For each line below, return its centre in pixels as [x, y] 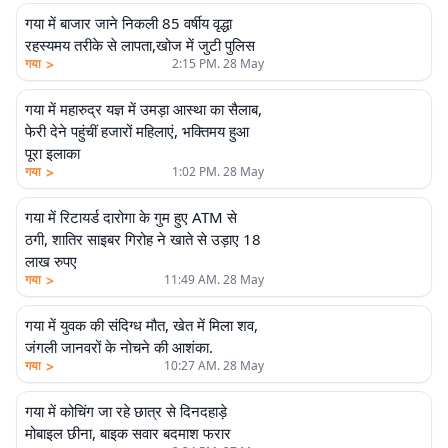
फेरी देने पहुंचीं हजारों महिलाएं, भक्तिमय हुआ [137, 131]
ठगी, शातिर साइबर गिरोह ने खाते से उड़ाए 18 [143, 239]
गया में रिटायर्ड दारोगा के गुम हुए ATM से [131, 217]
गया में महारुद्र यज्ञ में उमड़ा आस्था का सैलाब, [143, 109]
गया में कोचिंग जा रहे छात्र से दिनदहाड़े [126, 411]
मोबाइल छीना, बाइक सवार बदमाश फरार [128, 433]
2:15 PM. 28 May [217, 63]
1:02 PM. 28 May [217, 171]
